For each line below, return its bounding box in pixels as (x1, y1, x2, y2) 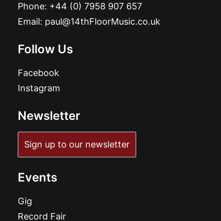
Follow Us (18, 42, 73, 56)
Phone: (18, 1, 49, 11)
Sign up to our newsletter (24, 139, 130, 149)
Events (18, 170, 57, 184)
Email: (18, 16, 45, 27)
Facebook (18, 68, 59, 78)
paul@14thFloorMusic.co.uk (45, 16, 160, 27)
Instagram (18, 83, 60, 93)
